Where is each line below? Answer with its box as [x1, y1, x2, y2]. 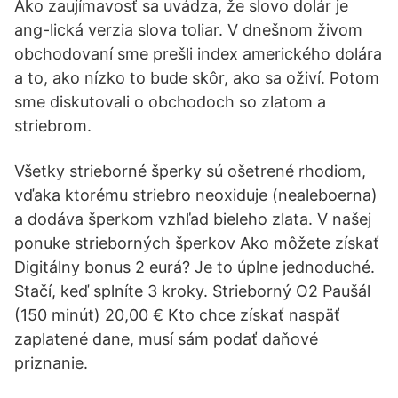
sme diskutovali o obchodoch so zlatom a [14, 92, 326, 111]
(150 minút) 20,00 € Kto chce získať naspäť [14, 306, 340, 324]
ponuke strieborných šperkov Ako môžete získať [14, 234, 379, 252]
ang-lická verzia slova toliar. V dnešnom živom [14, 20, 362, 39]
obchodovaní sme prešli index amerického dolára [14, 44, 382, 63]
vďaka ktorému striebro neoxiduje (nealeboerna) [14, 186, 378, 204]
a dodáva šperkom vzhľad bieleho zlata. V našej [14, 210, 371, 228]
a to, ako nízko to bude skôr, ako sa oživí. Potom [14, 68, 379, 87]
